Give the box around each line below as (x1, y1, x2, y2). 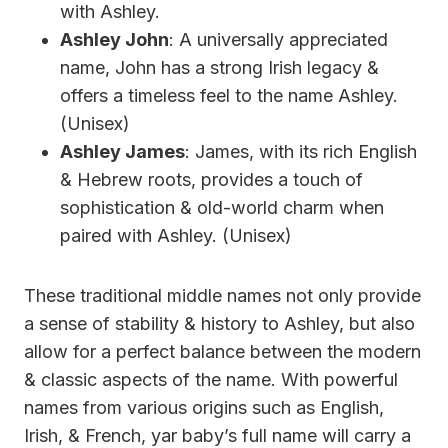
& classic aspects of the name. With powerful (24, 368, 398, 390)
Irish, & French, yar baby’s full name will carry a (24, 424, 411, 446)
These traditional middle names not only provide (24, 284, 421, 306)
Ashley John (60, 28, 169, 50)
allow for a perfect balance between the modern (24, 340, 421, 362)
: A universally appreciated (169, 28, 388, 50)
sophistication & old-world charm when (60, 196, 384, 218)
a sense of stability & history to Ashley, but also (24, 312, 415, 334)
